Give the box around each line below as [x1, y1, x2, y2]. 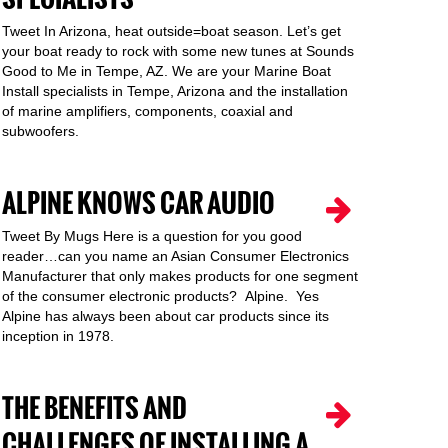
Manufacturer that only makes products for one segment [2, 268, 358, 284]
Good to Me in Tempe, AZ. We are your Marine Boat [2, 63, 331, 79]
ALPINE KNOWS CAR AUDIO [2, 184, 275, 223]
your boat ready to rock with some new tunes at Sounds [2, 43, 354, 59]
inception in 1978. [2, 328, 118, 344]
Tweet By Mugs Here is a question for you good [2, 228, 302, 244]
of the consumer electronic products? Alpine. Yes [2, 288, 319, 304]
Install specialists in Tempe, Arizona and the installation [2, 83, 348, 99]
